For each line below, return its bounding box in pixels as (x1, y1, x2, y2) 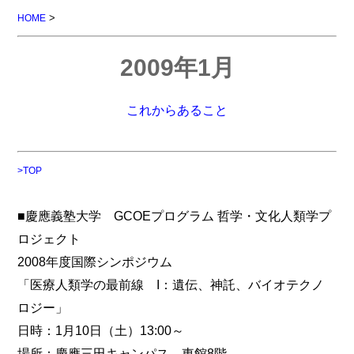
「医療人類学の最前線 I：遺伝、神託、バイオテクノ (17, 277, 325, 292)
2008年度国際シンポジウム (17, 254, 173, 269)
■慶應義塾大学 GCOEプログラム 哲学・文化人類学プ (17, 209, 332, 224)
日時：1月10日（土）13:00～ (17, 323, 185, 338)
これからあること (126, 102, 228, 117)
